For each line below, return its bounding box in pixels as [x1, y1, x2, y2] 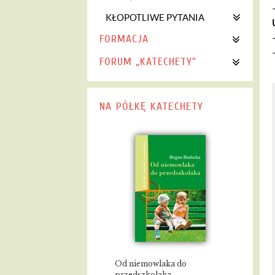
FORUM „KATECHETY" [99, 55, 196, 68]
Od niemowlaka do [115, 258, 187, 268]
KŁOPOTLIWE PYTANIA [106, 12, 204, 23]
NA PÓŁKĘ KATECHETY [99, 99, 204, 113]
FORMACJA [99, 33, 149, 45]
